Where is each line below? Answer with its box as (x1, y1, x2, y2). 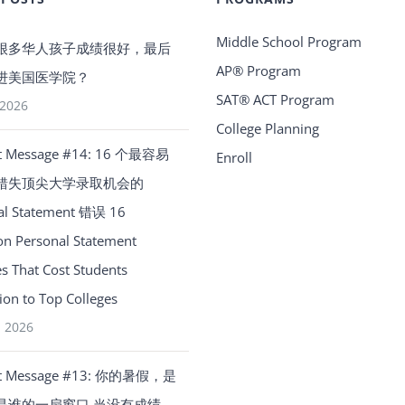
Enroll (215, 147, 252, 166)
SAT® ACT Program (215, 89, 334, 108)
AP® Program (215, 61, 301, 80)
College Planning (215, 118, 319, 137)
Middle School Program (215, 32, 362, 51)
